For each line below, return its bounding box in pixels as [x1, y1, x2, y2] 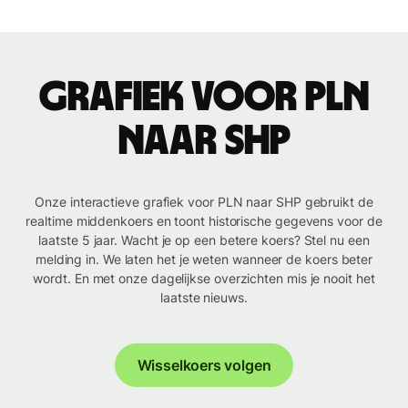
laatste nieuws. [160, 290, 248, 306]
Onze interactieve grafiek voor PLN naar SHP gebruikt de [35, 194, 373, 210]
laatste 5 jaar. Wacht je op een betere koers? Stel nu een [38, 232, 370, 249]
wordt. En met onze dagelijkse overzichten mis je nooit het [33, 270, 375, 287]
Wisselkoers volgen [137, 356, 271, 375]
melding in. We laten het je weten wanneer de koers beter [35, 251, 373, 268]
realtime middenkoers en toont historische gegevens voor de [25, 213, 382, 229]
